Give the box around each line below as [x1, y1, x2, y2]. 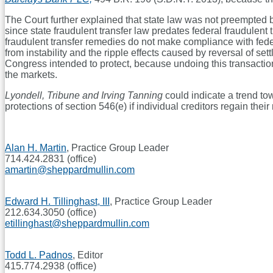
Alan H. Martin [5, 143, 66, 154]
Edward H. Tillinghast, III [5, 196, 110, 207]
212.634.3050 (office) [5, 207, 96, 218]
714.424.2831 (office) [5, 154, 96, 165]
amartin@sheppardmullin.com [5, 165, 135, 175]
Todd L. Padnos [5, 250, 73, 261]
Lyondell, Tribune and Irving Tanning [5, 90, 163, 101]
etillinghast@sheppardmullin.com [5, 218, 149, 229]
